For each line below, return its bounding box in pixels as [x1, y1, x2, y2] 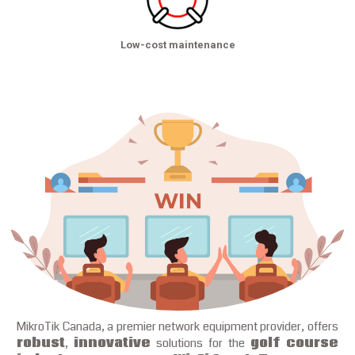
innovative [74, 334, 151, 353]
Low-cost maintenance [120, 38, 235, 51]
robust [17, 334, 65, 353]
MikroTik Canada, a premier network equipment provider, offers [17, 318, 338, 336]
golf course [250, 334, 338, 353]
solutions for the [151, 334, 250, 353]
